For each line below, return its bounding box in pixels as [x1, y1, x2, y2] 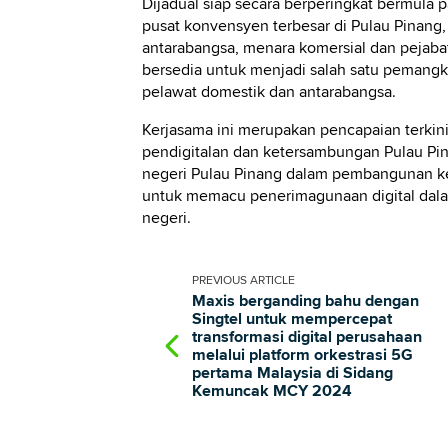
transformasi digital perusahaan [191, 326, 422, 347]
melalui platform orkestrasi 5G [191, 344, 413, 365]
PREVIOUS [191, 272, 250, 288]
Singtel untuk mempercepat [191, 308, 392, 329]
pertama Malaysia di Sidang [191, 362, 393, 383]
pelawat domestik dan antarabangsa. [141, 81, 396, 102]
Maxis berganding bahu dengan [191, 290, 419, 311]
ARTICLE [249, 272, 295, 288]
